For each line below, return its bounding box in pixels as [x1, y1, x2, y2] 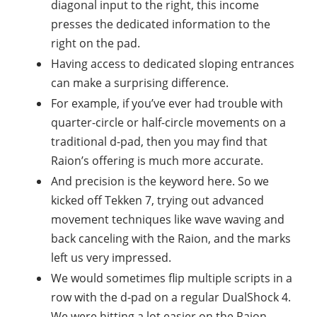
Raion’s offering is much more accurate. [51, 153, 263, 169]
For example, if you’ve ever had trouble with [51, 96, 283, 112]
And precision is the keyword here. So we [51, 173, 269, 190]
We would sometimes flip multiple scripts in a [51, 270, 292, 287]
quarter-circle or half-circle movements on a [51, 115, 286, 131]
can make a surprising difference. [51, 75, 229, 91]
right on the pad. [51, 35, 140, 52]
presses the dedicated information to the [51, 16, 270, 33]
